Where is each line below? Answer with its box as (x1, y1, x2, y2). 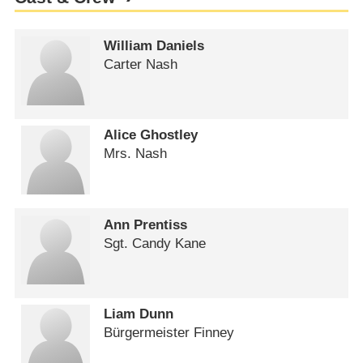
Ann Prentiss (104, 216, 188, 233)
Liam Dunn (104, 306, 174, 322)
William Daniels (104, 37, 205, 53)
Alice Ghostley (104, 127, 199, 143)
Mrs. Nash (104, 146, 168, 162)
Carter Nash (104, 56, 178, 72)
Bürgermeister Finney (104, 325, 235, 341)
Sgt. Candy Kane (104, 235, 211, 251)
